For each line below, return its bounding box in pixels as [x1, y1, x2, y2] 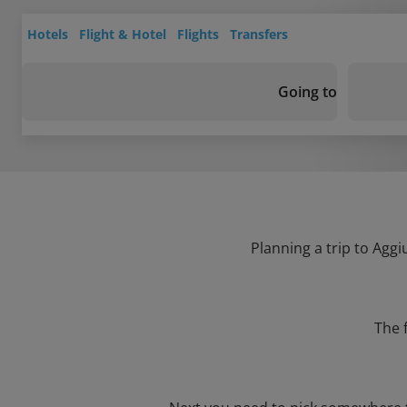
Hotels [27, 25, 68, 43]
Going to [278, 82, 337, 102]
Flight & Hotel [79, 25, 166, 43]
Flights [177, 25, 219, 43]
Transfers [230, 25, 288, 43]
